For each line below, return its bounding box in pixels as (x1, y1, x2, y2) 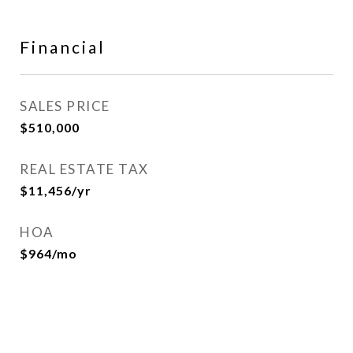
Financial (20, 37, 106, 57)
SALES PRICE (20, 98, 110, 114)
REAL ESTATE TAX (20, 161, 149, 177)
